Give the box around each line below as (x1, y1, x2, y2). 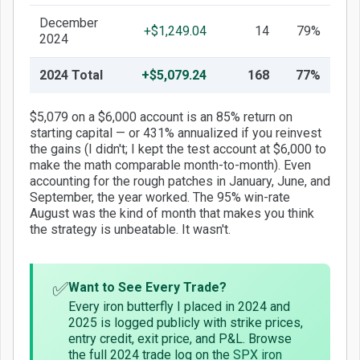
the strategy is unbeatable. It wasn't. (30, 222, 231, 238)
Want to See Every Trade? (68, 280, 227, 296)
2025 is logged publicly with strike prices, (68, 315, 303, 331)
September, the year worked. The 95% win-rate (30, 190, 290, 206)
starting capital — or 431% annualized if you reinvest (30, 125, 321, 141)
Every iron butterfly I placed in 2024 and (68, 299, 290, 315)
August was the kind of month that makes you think (30, 206, 314, 222)
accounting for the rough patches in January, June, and (30, 174, 330, 190)
